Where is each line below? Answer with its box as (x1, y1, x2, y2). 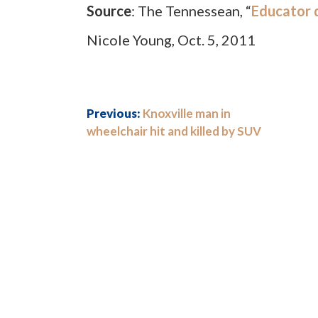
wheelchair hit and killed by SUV (87, 124, 261, 138)
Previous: (87, 106, 141, 121)
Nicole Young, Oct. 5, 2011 (87, 31, 256, 48)
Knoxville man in (143, 106, 231, 121)
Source (87, 2, 131, 19)
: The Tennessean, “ (131, 2, 251, 19)
